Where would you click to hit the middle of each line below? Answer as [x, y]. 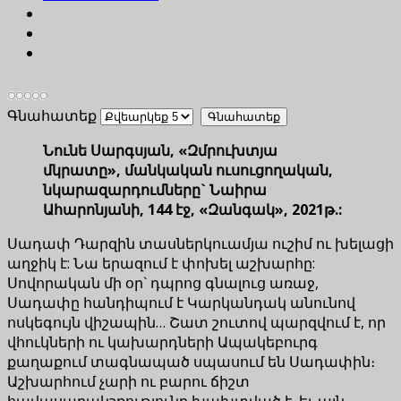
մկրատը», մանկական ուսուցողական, [188, 170]
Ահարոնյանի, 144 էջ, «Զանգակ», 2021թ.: [192, 209]
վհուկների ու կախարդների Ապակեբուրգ [162, 341]
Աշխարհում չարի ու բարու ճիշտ [128, 381]
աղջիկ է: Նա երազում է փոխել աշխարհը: [161, 263]
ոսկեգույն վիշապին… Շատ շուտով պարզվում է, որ [196, 322]
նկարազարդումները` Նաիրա [155, 189]
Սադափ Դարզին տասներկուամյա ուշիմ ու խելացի [200, 243]
